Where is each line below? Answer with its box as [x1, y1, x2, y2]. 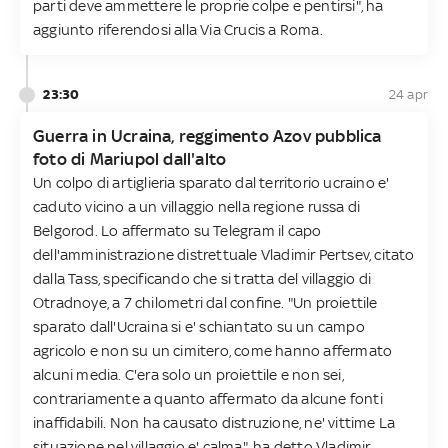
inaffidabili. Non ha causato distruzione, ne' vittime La [33, 413, 396, 431]
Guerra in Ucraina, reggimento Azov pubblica [33, 125, 382, 146]
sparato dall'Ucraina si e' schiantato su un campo [33, 317, 365, 335]
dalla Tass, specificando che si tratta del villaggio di [33, 269, 372, 287]
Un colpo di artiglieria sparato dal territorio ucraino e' [33, 173, 390, 191]
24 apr [388, 86, 428, 102]
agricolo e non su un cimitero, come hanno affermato [33, 341, 393, 359]
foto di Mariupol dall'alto [33, 148, 227, 169]
